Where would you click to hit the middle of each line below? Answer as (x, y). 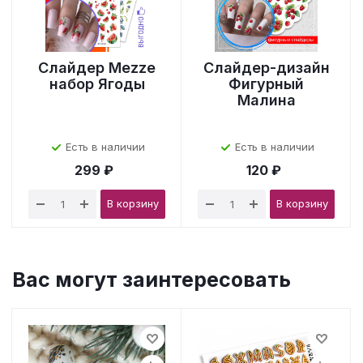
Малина (266, 100)
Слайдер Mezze (97, 68)
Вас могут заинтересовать (152, 280)
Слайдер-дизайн (266, 68)
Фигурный (266, 84)
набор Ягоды (97, 84)
